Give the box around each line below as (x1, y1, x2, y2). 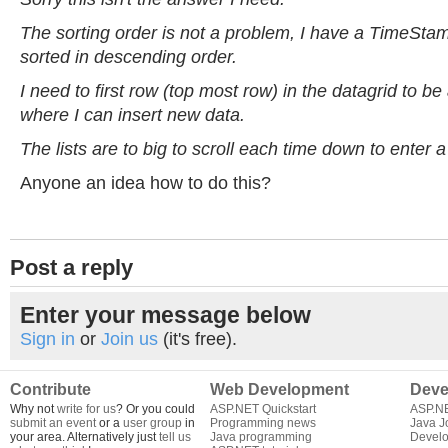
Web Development (210, 381, 349, 398)
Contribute (10, 381, 91, 398)
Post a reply (10, 255, 133, 280)
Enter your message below (20, 302, 311, 328)
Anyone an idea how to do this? (20, 173, 271, 193)
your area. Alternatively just (10, 430, 159, 444)
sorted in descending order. (20, 47, 237, 67)
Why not (10, 402, 57, 416)
